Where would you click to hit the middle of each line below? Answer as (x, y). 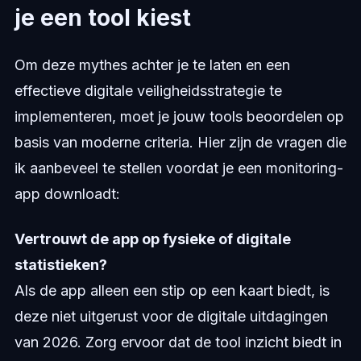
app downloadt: (67, 193)
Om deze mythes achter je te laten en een (152, 64)
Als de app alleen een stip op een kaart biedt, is (172, 290)
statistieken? (60, 264)
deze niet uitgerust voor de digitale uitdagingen (171, 316)
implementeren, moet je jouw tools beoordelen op (179, 116)
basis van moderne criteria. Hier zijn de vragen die (180, 142)
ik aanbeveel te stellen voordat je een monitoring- (178, 168)
